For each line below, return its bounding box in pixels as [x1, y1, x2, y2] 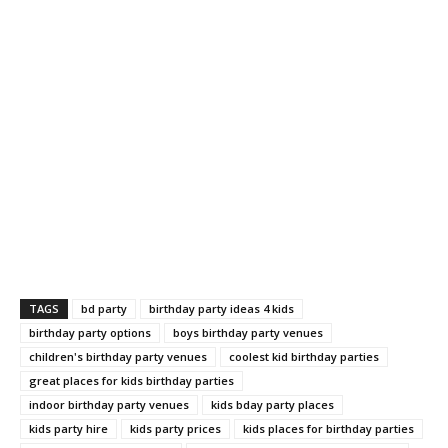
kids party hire [29, 421, 108, 437]
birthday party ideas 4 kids [149, 301, 294, 317]
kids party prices [130, 421, 221, 437]
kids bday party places [211, 397, 334, 413]
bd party [81, 301, 127, 317]
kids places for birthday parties [243, 421, 414, 437]
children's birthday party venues [29, 349, 207, 365]
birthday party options [29, 325, 151, 341]
